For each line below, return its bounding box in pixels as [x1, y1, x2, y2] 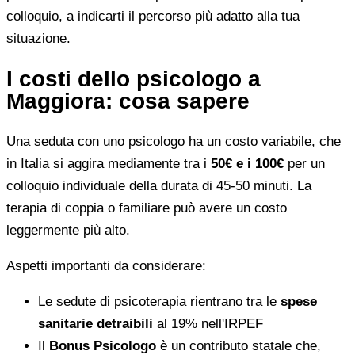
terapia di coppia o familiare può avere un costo [6, 200, 287, 216]
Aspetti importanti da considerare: [6, 258, 206, 273]
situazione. [6, 30, 71, 46]
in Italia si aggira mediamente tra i [6, 155, 211, 171]
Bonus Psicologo [49, 338, 156, 353]
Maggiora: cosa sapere [6, 88, 250, 113]
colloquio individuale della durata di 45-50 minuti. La [6, 177, 311, 193]
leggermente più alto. [6, 222, 130, 238]
